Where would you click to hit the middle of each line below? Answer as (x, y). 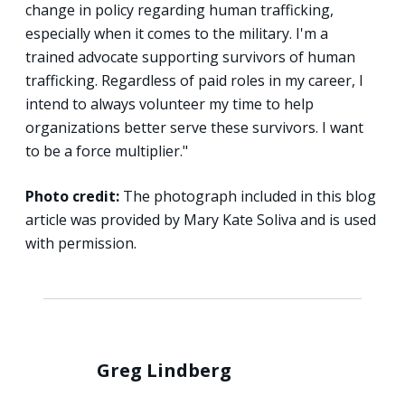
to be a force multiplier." (107, 151)
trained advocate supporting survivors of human (190, 57)
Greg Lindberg (164, 370)
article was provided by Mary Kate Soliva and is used (201, 219)
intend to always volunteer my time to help (170, 104)
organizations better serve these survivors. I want (194, 127)
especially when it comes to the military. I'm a (177, 33)
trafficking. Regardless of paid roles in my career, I (194, 80)
